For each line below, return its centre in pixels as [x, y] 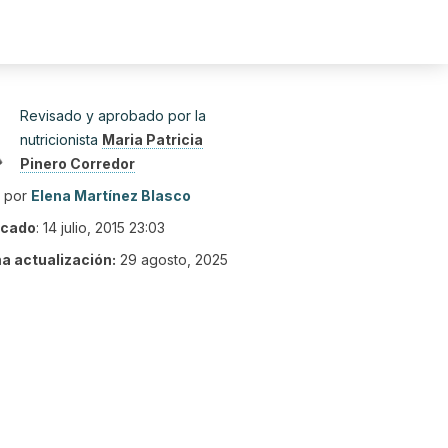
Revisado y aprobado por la [113, 115]
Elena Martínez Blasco [111, 195]
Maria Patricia [152, 139]
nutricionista [61, 139]
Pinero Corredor [77, 163]
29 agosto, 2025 [174, 259]
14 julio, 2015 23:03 [104, 227]
